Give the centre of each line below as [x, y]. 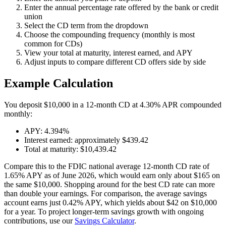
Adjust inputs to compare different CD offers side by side [115, 62]
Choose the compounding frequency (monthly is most [109, 34]
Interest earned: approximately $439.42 [86, 140]
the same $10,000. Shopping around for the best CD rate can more [109, 184]
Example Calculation [59, 83]
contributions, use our [39, 220]
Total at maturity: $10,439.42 [70, 149]
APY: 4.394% [47, 131]
